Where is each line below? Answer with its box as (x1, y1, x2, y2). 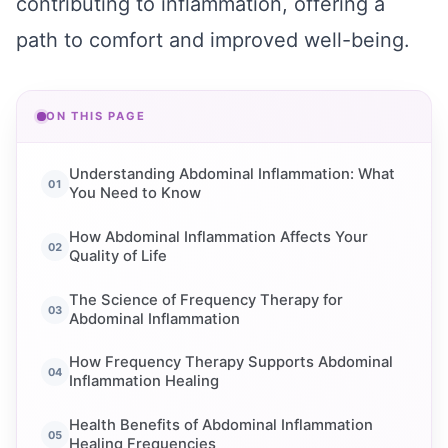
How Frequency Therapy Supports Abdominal (69, 353, 393, 372)
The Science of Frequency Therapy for (69, 290, 343, 309)
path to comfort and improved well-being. (16, 28, 410, 53)
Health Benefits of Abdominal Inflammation (69, 416, 373, 435)
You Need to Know (69, 183, 201, 202)
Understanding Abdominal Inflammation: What (69, 164, 395, 183)
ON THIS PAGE (45, 109, 146, 124)
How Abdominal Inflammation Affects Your (69, 227, 368, 246)
